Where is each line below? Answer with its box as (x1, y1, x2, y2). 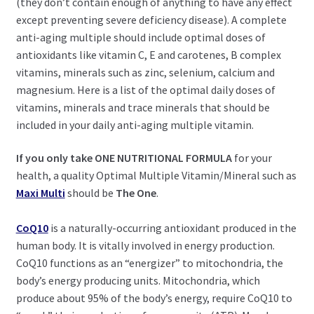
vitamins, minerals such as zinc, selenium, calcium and (15, 64, 275, 79)
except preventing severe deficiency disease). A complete (15, 12, 287, 27)
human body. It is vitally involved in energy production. (15, 238, 275, 253)
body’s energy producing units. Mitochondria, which (15, 273, 260, 288)
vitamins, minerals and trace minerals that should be (15, 100, 270, 114)
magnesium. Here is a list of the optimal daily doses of (15, 82, 275, 97)
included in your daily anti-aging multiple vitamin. (15, 117, 254, 132)
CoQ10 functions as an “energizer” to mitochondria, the (15, 256, 283, 271)
